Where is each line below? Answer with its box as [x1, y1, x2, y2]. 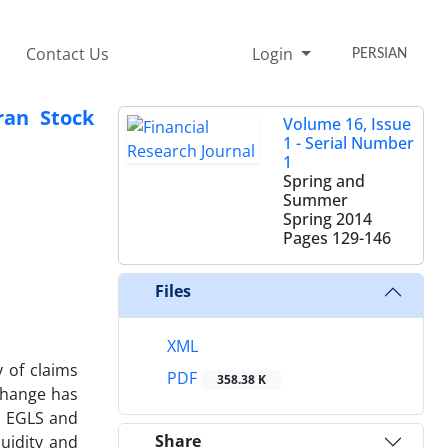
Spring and [283, 169, 365, 192]
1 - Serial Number [283, 131, 414, 154]
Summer [283, 188, 348, 211]
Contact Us [25, 42, 109, 65]
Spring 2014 [283, 207, 372, 230]
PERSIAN [352, 45, 408, 62]
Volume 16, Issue [283, 112, 411, 135]
